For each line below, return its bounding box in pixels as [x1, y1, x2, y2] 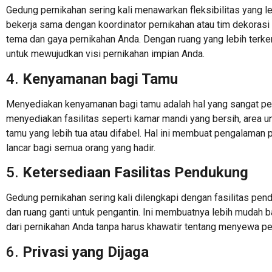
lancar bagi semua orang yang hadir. [6, 141, 155, 154]
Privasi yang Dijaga [22, 243, 149, 260]
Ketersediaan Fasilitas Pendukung [22, 164, 248, 182]
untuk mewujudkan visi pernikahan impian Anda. [6, 48, 205, 60]
